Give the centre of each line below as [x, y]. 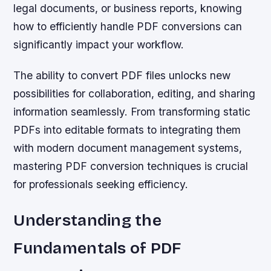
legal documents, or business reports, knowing [128, 8]
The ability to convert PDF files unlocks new [122, 76]
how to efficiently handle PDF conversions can [128, 26]
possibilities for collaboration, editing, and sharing [135, 94]
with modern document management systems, [128, 148]
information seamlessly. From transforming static [132, 112]
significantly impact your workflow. [99, 44]
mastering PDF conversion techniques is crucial [131, 166]
